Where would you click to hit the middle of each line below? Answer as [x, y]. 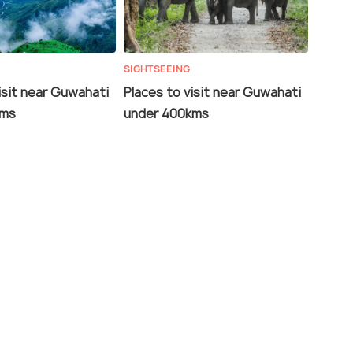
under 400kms [166, 114]
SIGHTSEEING [157, 69]
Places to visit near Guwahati [212, 93]
